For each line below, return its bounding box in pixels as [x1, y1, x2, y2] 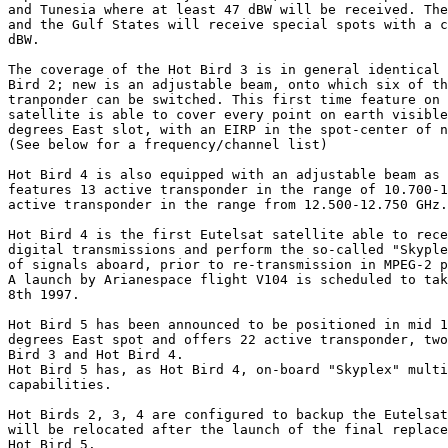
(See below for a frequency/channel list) [8, 136, 328, 152]
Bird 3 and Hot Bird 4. [8, 346, 184, 362]
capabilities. [8, 376, 112, 392]
